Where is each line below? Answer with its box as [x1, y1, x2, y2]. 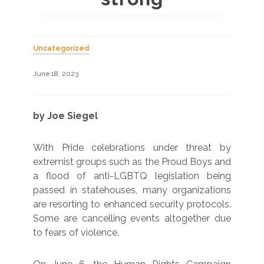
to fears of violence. [33, 226, 119, 238]
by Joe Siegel [33, 110, 98, 121]
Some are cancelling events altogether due [33, 212, 231, 224]
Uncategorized [33, 44, 90, 52]
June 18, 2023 [33, 69, 78, 78]
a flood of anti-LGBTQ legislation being [33, 170, 231, 181]
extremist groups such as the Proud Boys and [33, 156, 231, 167]
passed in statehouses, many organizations [33, 184, 231, 196]
